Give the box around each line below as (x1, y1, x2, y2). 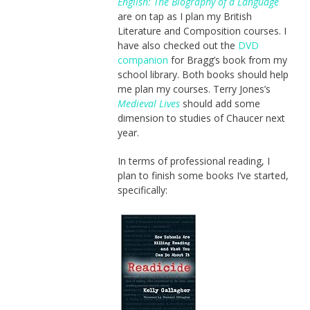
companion (117, 53, 168, 67)
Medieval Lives (117, 97, 180, 111)
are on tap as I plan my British (117, 10, 252, 24)
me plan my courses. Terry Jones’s (117, 82, 271, 96)
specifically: (117, 183, 167, 197)
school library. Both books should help (117, 68, 289, 82)
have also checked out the (117, 39, 238, 53)
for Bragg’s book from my (167, 53, 287, 67)
